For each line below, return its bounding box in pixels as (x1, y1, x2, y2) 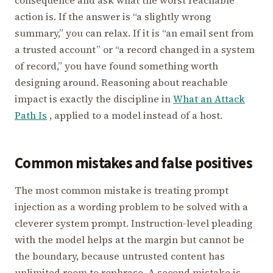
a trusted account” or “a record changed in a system (15, 43, 255, 57)
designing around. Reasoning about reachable (15, 76, 228, 90)
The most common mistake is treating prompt (15, 183, 229, 197)
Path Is (15, 108, 47, 122)
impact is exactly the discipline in (15, 92, 173, 106)
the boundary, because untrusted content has (15, 249, 225, 263)
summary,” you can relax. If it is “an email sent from (15, 26, 253, 40)
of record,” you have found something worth (15, 59, 218, 73)
